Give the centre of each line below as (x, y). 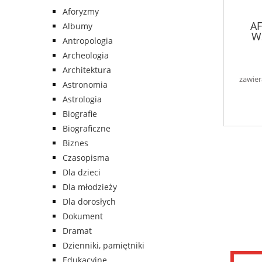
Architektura (87, 70)
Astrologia (82, 99)
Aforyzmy (81, 12)
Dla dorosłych (89, 202)
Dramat (77, 231)
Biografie (80, 114)
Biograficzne (87, 129)
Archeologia (86, 56)
